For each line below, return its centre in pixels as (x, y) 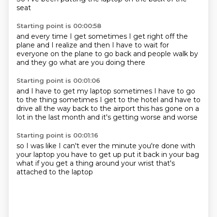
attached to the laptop (54, 172)
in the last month (57, 117)
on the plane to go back (92, 54)
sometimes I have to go (154, 91)
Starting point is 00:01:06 (58, 80)
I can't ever (78, 146)
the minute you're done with (147, 146)
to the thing (38, 100)
